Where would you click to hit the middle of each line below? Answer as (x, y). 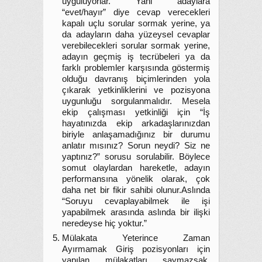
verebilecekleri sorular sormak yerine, (136, 46)
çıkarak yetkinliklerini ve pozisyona (136, 90)
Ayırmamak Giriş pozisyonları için (136, 249)
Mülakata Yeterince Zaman (136, 238)
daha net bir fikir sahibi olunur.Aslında (136, 190)
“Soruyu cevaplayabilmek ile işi (136, 201)
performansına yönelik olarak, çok (136, 179)
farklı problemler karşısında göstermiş (136, 68)
